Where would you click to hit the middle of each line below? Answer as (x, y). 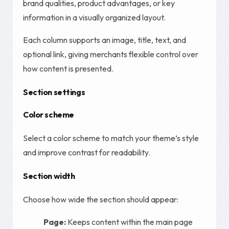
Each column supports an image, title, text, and (105, 40)
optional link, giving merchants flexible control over (111, 54)
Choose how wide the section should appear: (101, 200)
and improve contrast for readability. (87, 152)
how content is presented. (68, 68)
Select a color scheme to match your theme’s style (111, 138)
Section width (49, 176)
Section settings (54, 92)
